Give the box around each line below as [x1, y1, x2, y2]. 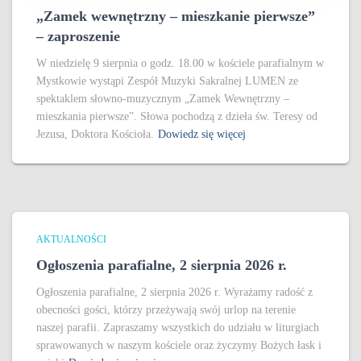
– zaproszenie [36, 27, 120, 44]
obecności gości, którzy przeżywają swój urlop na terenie [36, 303, 296, 316]
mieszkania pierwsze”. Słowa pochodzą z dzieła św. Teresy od [36, 110, 317, 122]
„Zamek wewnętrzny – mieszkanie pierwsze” [36, 7, 315, 24]
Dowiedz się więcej [158, 127, 246, 140]
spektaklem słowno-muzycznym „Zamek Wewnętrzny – [36, 92, 289, 105]
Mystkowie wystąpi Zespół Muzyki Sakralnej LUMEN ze [36, 74, 298, 87]
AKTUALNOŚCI [36, 233, 106, 245]
